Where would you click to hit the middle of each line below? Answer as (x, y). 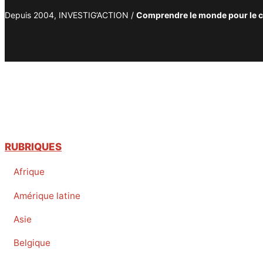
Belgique (32, 243)
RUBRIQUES (33, 147)
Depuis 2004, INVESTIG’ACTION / (70, 15)
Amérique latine (47, 195)
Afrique (29, 172)
